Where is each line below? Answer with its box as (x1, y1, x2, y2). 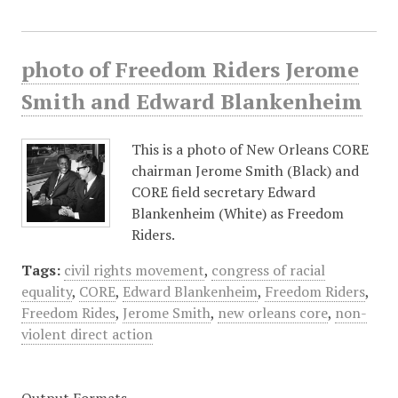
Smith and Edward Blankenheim (20, 87, 362, 115)
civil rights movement (63, 260, 204, 280)
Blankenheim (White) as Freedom (131, 203, 344, 223)
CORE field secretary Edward (131, 182, 315, 202)
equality (20, 282, 72, 301)
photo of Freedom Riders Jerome (20, 55, 359, 84)
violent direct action (20, 324, 153, 344)
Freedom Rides (20, 303, 115, 322)
